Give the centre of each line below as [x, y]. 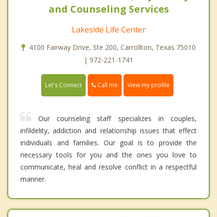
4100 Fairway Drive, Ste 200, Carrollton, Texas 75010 [112, 47]
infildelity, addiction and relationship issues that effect [108, 131]
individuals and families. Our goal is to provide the [108, 143]
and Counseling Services [108, 9]
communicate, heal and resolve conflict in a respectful [108, 167]
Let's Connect [63, 85]
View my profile [148, 85]
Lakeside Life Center [108, 29]
